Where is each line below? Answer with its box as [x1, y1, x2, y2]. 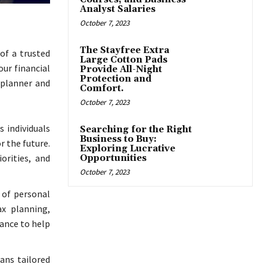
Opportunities [80, 153, 147, 164]
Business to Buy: [80, 133, 157, 145]
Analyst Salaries [80, 4, 156, 15]
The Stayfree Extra [80, 45, 169, 56]
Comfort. [80, 83, 124, 94]
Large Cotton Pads [80, 54, 167, 66]
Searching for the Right [80, 124, 192, 135]
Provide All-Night [80, 64, 162, 75]
